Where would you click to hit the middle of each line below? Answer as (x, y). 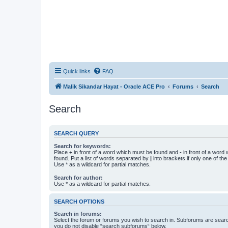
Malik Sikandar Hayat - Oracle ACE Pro (114, 87)
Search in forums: (78, 214)
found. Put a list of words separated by (102, 158)
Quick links (77, 71)
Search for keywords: (82, 146)
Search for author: (78, 177)
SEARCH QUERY (76, 134)
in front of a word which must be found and (126, 152)
